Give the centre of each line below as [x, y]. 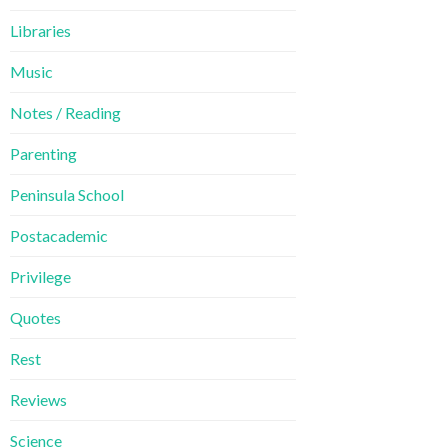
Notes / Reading [65, 113]
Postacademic [59, 236]
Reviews [38, 400]
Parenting [43, 154]
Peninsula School [67, 195]
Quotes [35, 318]
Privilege [40, 277]
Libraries [40, 31]
